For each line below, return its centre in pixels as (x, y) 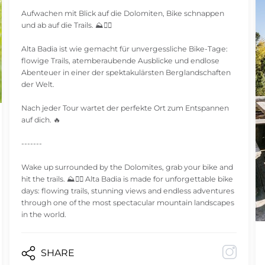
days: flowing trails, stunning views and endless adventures (127, 191)
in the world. (43, 215)
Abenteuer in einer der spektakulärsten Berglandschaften (126, 73)
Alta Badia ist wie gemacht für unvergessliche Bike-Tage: (124, 49)
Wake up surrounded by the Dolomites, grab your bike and (127, 167)
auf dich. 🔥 (41, 120)
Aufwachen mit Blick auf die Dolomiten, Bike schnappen (122, 14)
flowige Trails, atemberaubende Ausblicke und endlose (120, 61)
